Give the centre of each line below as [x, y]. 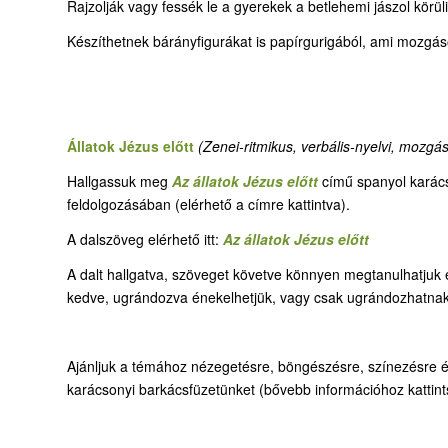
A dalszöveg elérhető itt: [145, 238]
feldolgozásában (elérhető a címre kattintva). [208, 203]
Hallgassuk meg [119, 180]
